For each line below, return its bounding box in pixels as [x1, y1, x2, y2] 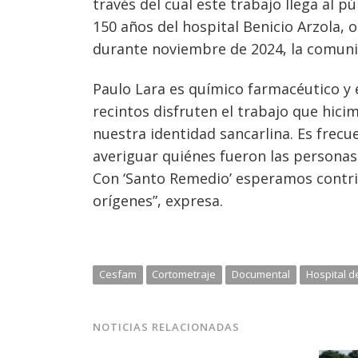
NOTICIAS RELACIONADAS [93, 319, 241, 334]
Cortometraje [152, 266, 217, 281]
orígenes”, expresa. [93, 190, 223, 210]
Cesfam [98, 266, 137, 281]
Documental [231, 266, 290, 281]
